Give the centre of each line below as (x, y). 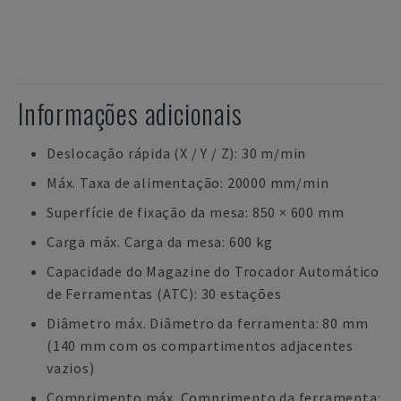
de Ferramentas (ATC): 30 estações (164, 294)
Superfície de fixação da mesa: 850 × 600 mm (196, 212)
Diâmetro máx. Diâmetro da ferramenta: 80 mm (208, 323)
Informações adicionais (130, 113)
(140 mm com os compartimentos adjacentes (200, 346)
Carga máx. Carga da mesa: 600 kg (160, 242)
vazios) (71, 368)
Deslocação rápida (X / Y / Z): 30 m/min (177, 153)
